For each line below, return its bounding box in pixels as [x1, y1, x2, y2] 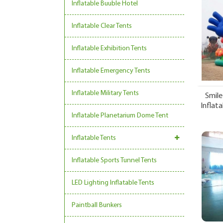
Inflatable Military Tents [72, 90, 139, 97]
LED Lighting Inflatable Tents [72, 179, 154, 187]
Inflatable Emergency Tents [72, 67, 150, 75]
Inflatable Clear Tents [72, 22, 132, 30]
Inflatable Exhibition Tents [72, 45, 147, 52]
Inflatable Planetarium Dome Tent [72, 112, 168, 119]
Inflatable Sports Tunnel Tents [72, 157, 157, 164]
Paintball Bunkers [72, 202, 122, 209]
